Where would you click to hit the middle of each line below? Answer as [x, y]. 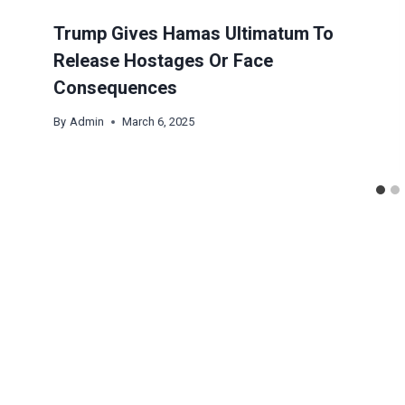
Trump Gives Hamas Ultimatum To [194, 34]
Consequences [116, 88]
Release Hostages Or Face [164, 61]
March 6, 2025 [158, 122]
